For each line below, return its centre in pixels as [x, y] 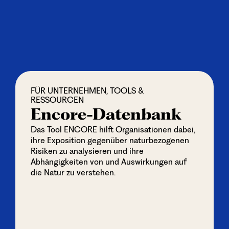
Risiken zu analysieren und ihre [87, 151]
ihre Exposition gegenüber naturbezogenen [110, 140]
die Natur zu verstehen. [73, 173]
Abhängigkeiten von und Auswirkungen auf [108, 162]
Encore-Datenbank [106, 114]
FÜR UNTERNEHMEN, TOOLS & [87, 91]
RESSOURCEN [57, 100]
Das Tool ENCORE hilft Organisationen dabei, [113, 130]
